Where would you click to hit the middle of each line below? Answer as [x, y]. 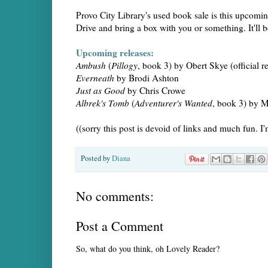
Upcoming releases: [115, 53]
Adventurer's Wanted [173, 103]
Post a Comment [120, 226]
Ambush [91, 66]
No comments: [115, 196]
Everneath [95, 78]
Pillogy [124, 66]
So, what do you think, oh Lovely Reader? [148, 249]
